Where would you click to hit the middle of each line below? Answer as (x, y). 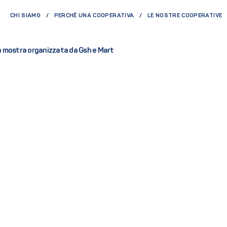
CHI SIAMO (25, 16)
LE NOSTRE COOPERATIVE (185, 16)
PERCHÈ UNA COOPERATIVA (94, 16)
